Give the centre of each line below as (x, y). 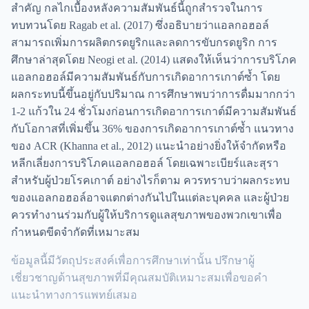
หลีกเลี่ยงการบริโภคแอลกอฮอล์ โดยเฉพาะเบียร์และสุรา (145, 163)
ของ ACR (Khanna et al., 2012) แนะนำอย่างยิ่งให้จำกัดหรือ (149, 146)
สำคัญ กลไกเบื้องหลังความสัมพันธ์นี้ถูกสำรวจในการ (137, 8)
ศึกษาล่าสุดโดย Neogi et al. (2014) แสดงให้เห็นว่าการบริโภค (154, 59)
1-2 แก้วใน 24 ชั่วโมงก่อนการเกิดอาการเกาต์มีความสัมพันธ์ (154, 111)
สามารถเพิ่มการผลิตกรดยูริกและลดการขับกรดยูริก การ (144, 42)
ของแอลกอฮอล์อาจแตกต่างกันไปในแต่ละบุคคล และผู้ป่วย (150, 197)
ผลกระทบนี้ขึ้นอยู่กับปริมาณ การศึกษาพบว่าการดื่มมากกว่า (153, 94)
